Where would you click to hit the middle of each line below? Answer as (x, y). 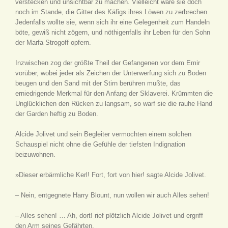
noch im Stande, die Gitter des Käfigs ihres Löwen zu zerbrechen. (112, 12)
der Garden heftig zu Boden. (57, 114)
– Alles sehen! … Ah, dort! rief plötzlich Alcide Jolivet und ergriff (109, 216)
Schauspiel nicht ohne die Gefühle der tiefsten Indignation (100, 144)
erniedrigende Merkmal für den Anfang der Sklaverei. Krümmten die (114, 93)
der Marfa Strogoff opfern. (53, 42)
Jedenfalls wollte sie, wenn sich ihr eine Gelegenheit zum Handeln (112, 22)
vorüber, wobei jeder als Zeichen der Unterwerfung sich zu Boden (111, 73)
